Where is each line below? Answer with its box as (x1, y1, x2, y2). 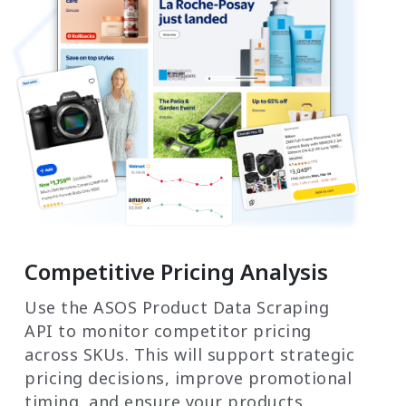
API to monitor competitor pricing (24, 320, 312, 343)
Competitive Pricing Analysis (24, 256, 328, 287)
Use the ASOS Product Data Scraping (24, 296, 329, 319)
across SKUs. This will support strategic (24, 343, 354, 366)
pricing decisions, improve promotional (24, 367, 352, 390)
